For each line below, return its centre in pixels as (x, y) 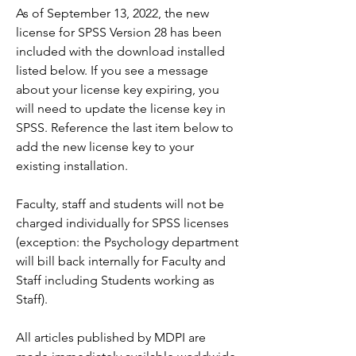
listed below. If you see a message (112, 70)
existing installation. (72, 166)
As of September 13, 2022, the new (112, 13)
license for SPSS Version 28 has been (119, 32)
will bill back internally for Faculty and (121, 261)
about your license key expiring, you (118, 89)
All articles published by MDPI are (111, 337)
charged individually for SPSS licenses (122, 223)
